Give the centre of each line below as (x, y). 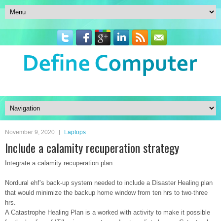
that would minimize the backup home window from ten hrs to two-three (106, 193)
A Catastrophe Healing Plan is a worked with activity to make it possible (108, 212)
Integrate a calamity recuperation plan (59, 163)
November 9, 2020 (30, 132)
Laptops (75, 132)
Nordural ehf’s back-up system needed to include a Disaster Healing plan (109, 183)
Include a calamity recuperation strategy (92, 147)
